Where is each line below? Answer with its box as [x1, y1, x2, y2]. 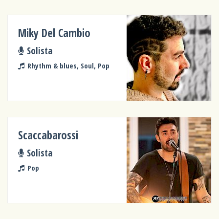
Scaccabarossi [18, 128, 79, 143]
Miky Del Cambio [18, 25, 91, 41]
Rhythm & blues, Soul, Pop [27, 61, 109, 71]
